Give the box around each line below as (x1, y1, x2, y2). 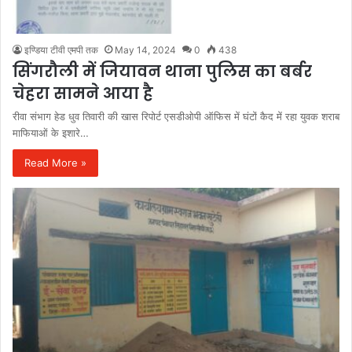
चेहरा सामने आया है (13, 82, 153, 104)
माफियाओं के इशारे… (13, 126, 89, 139)
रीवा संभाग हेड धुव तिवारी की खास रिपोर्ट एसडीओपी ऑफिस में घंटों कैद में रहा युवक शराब (13, 109, 339, 123)
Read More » (24, 156, 86, 169)
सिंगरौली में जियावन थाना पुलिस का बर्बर (13, 60, 312, 82)
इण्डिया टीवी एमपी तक (24, 43, 98, 56)
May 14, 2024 (115, 43, 176, 56)
